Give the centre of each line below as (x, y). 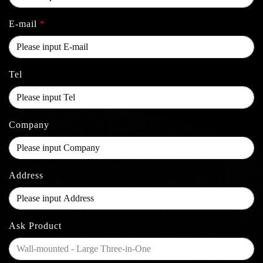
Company (29, 124)
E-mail (24, 23)
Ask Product (35, 225)
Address (26, 175)
